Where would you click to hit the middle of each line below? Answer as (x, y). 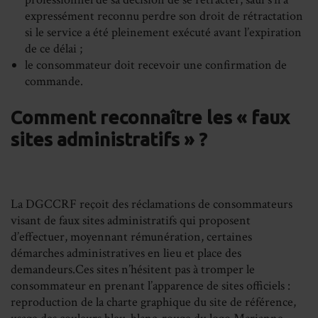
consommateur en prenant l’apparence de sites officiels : (150, 286)
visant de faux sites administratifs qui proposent (131, 221)
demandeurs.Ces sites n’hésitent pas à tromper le (133, 270)
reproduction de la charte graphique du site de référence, (153, 302)
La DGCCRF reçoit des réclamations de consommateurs (152, 204)
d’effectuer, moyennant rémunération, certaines (131, 237)
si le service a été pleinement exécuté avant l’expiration (163, 33)
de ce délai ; (54, 49)
